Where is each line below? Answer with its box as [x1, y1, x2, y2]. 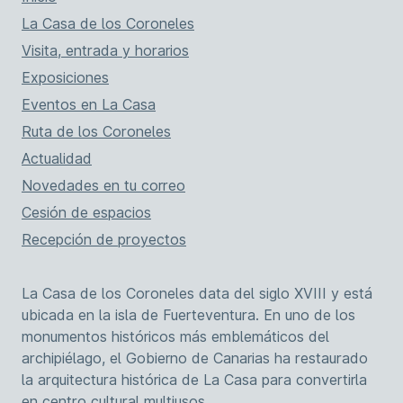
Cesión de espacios [22, 202, 151, 221]
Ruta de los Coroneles [22, 121, 171, 140]
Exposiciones [22, 67, 109, 86]
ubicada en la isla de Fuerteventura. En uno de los [22, 305, 355, 324]
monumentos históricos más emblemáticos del [22, 327, 329, 345]
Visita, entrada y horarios [22, 40, 189, 59]
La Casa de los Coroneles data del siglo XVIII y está [22, 283, 372, 302]
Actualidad [22, 148, 92, 167]
